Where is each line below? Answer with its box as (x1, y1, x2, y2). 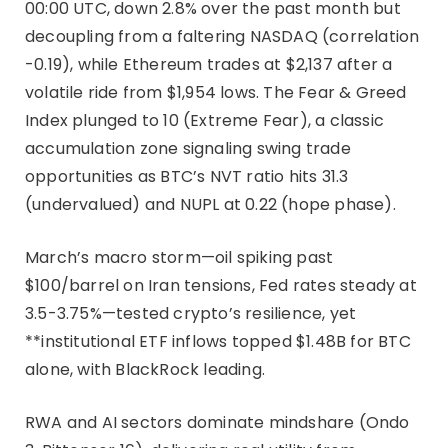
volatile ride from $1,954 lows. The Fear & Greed (25, 80, 407, 104)
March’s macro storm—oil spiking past (25, 245, 334, 269)
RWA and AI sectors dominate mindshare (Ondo (25, 410, 410, 434)
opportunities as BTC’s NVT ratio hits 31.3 (25, 164, 349, 188)
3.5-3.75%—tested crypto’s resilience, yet (25, 301, 357, 325)
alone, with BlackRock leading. (25, 357, 270, 381)
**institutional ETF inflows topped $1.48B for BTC (25, 329, 411, 353)
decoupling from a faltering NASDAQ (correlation (25, 24, 420, 48)
